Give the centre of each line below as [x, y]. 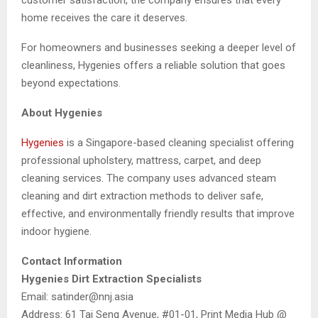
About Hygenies [62, 113]
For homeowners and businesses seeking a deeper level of [159, 47]
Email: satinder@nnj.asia [77, 296]
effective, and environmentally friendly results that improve [158, 213]
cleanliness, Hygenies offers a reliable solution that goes [153, 65]
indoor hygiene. [56, 231]
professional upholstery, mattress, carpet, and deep [141, 160]
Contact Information [72, 261]
